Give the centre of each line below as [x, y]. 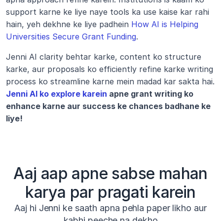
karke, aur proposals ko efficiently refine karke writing [110, 69]
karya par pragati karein [110, 192]
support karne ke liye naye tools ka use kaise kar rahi [108, 12]
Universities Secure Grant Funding [71, 37]
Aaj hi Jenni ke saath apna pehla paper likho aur [110, 208]
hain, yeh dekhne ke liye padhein [69, 24]
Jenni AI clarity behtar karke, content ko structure [104, 57]
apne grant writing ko [150, 94]
